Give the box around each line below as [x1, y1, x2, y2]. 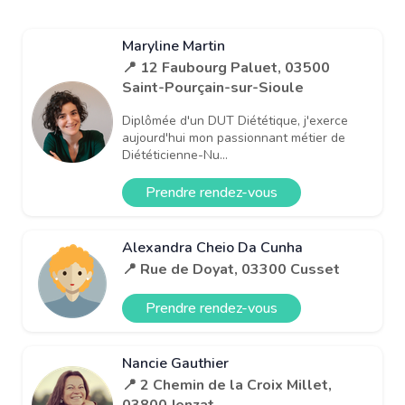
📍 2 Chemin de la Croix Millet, [122, 374, 332, 395]
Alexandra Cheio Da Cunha [122, 237, 303, 258]
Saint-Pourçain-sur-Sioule [122, 77, 304, 98]
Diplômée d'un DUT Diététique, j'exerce [122, 111, 348, 129]
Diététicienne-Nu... [122, 146, 228, 164]
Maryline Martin [122, 35, 225, 56]
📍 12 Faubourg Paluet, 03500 [122, 57, 330, 78]
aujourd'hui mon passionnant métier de [122, 128, 345, 146]
